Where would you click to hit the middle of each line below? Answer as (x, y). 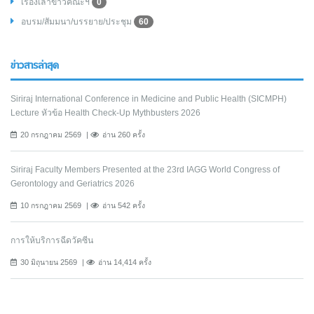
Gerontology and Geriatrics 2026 (73, 184)
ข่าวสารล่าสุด (35, 66)
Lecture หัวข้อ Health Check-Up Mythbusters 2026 (105, 113)
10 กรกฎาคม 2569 (51, 206)
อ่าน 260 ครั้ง (124, 135)
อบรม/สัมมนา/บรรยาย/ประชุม (77, 22)
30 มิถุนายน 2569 (49, 262)
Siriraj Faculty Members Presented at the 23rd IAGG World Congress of (145, 170)
